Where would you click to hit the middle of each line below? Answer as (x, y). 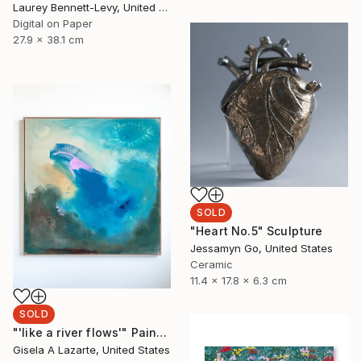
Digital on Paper (53, 23)
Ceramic (212, 264)
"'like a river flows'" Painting (162, 333)
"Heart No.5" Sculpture (257, 230)
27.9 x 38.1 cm (48, 39)
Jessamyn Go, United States (261, 248)
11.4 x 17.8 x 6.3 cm (239, 280)
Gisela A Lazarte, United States (91, 350)
